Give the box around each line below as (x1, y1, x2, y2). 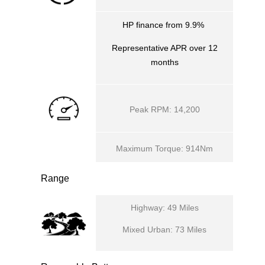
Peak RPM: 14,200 (129, 105, 200, 114)
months (150, 57, 179, 67)
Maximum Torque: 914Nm (116, 144, 213, 153)
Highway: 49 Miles (130, 203, 199, 212)
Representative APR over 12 (111, 43, 218, 53)
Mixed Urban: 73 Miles (122, 225, 206, 234)
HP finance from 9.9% (122, 20, 206, 30)
